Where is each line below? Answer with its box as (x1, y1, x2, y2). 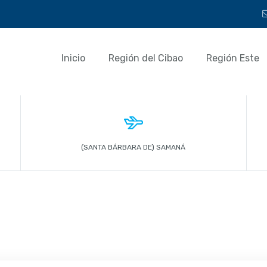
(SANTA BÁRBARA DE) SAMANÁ (81, 143, 186, 151)
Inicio (61, 52, 85, 64)
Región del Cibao (108, 52, 183, 64)
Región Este (206, 52, 259, 64)
